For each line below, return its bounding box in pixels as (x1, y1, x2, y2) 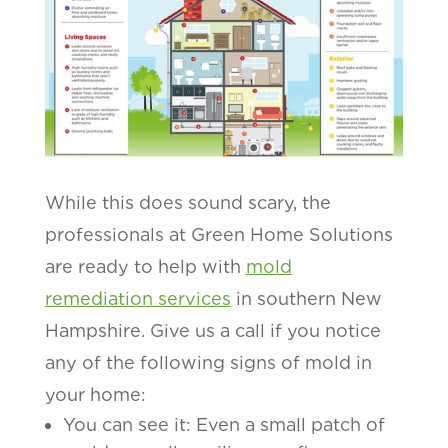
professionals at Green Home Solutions (44, 223, 393, 245)
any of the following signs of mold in (44, 351, 372, 373)
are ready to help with (44, 255, 246, 277)
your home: (44, 383, 146, 405)
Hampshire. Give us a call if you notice (44, 319, 381, 341)
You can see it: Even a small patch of (62, 413, 385, 435)
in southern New (230, 287, 382, 309)
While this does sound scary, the (44, 191, 331, 213)
